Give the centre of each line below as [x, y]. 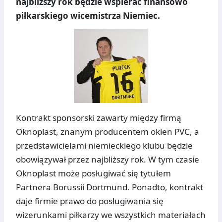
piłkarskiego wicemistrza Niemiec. [88, 16]
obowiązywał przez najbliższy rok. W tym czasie [108, 160]
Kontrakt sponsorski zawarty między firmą [99, 118]
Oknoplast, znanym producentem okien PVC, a [108, 132]
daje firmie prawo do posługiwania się [90, 201]
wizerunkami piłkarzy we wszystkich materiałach [111, 215]
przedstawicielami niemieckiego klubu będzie [104, 146]
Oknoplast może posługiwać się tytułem [93, 173]
